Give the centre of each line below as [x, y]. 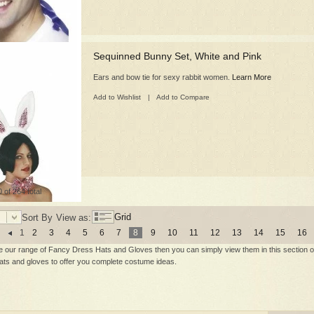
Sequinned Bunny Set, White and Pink [177, 56]
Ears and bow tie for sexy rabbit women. [163, 77]
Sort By [37, 217]
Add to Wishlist [118, 97]
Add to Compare [182, 97]
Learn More [252, 77]
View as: [74, 218]
